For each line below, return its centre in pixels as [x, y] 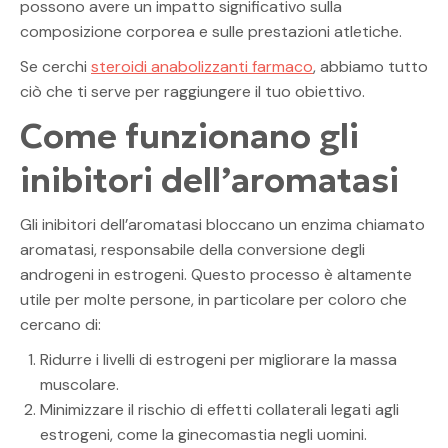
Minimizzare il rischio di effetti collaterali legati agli [219, 409]
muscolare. [79, 384]
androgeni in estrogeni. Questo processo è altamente [216, 274]
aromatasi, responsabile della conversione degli [192, 249]
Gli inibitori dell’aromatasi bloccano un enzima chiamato [222, 224]
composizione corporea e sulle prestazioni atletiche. [211, 31]
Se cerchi [55, 66]
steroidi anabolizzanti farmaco [202, 66]
